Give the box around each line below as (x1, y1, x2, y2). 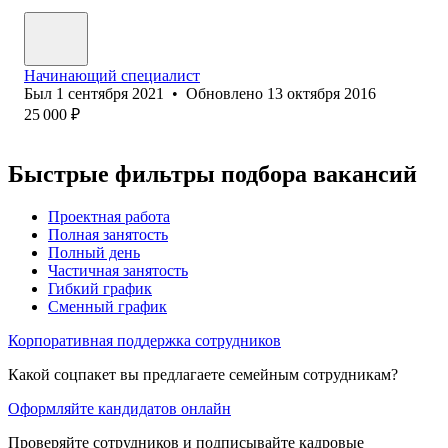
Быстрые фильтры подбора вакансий (8, 160, 417, 187)
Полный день (48, 243, 140, 261)
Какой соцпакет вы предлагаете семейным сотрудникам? (8, 365, 398, 383)
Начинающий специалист (24, 66, 200, 84)
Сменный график (48, 297, 167, 315)
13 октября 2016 (267, 84, 376, 102)
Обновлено (186, 84, 267, 102)
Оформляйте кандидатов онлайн (8, 399, 231, 417)
